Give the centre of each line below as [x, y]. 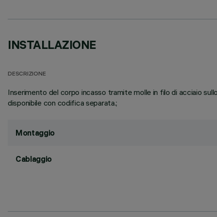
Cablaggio [34, 159]
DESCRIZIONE [27, 74]
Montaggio [35, 133]
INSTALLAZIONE [52, 45]
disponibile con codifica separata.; [63, 103]
